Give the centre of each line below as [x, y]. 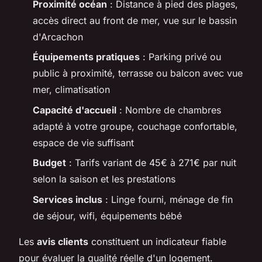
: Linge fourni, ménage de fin [168, 199]
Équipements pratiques [86, 57]
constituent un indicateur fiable [157, 241]
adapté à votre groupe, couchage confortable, [135, 126]
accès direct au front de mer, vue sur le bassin [135, 20]
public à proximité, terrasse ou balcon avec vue [138, 73]
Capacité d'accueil [75, 110]
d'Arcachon [58, 37]
